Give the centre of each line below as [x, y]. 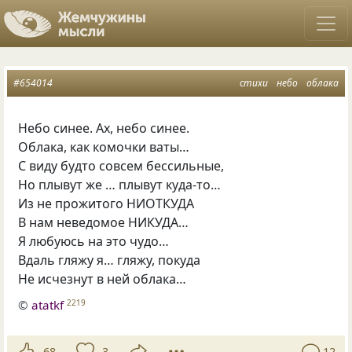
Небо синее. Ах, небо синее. [104, 128]
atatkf [48, 304]
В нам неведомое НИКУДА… [104, 222]
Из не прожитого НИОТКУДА [106, 203]
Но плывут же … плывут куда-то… [120, 185]
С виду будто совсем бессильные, [121, 166]
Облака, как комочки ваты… [104, 147]
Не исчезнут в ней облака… [103, 279]
